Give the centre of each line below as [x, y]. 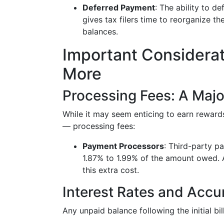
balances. [100, 31]
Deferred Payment [119, 7]
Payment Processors [123, 146]
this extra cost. [111, 170]
